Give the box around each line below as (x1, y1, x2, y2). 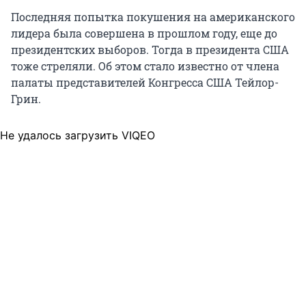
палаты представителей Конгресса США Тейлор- (11, 75, 279, 90)
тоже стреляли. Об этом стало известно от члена (11, 59, 279, 74)
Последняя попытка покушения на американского (11, 10, 295, 25)
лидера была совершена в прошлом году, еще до (11, 26, 277, 41)
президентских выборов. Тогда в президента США (11, 42, 289, 57)
